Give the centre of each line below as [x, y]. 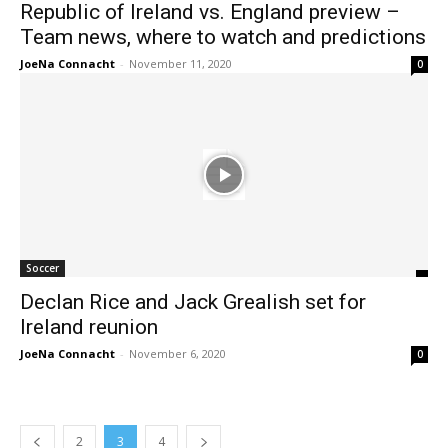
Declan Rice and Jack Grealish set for [193, 302]
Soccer [42, 268]
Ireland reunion [89, 327]
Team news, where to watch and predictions [223, 37]
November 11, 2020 [180, 63]
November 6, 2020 [177, 353]
